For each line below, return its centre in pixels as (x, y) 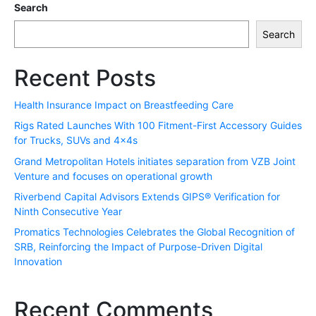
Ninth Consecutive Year (68, 212)
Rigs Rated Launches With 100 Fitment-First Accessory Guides (158, 126)
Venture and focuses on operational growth (113, 176)
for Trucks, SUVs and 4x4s (76, 140)
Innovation (38, 262)
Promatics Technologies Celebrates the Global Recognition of (154, 232)
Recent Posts (85, 78)
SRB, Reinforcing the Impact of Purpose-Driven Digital (138, 247)
